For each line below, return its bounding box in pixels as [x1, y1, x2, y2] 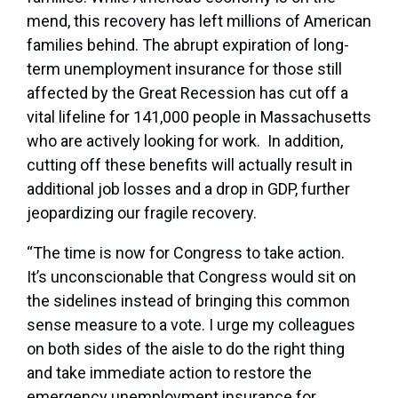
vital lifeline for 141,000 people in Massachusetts [27, 107, 371, 127]
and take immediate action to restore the [27, 363, 312, 383]
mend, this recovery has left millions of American [27, 12, 371, 31]
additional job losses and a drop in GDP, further [27, 179, 350, 199]
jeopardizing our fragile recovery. [27, 203, 257, 223]
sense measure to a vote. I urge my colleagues [27, 315, 355, 335]
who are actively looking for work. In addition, [27, 131, 343, 151]
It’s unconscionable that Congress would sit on [27, 267, 356, 287]
